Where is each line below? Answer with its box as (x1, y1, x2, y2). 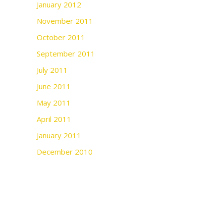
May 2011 (37, 98, 71, 108)
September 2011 (37, 49, 95, 58)
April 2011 (37, 114, 71, 124)
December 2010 (37, 147, 93, 157)
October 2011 (37, 32, 85, 42)
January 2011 (37, 130, 81, 140)
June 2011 (37, 81, 71, 91)
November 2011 (37, 16, 93, 26)
